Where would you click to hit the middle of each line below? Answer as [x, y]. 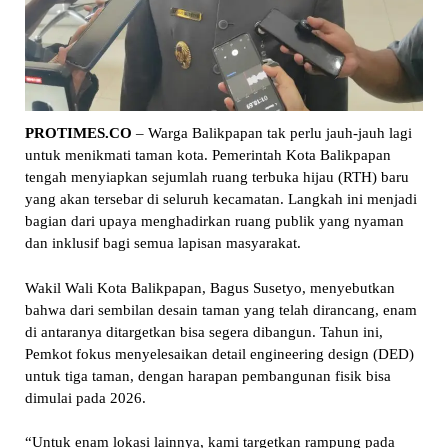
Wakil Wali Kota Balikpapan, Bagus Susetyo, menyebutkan [209, 287]
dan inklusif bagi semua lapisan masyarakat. [162, 243]
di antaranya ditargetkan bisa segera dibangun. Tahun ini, [203, 331]
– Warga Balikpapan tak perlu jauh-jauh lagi [271, 133]
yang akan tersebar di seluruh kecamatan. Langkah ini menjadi [220, 199]
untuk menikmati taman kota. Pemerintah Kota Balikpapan [207, 155]
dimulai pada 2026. [85, 397]
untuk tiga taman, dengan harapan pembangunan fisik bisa [207, 375]
